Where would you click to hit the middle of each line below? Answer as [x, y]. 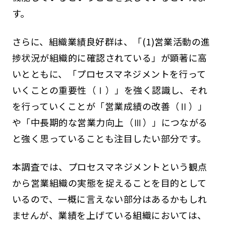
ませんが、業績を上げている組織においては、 [109, 215]
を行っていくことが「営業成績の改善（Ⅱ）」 [109, 106]
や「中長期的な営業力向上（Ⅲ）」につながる [110, 122]
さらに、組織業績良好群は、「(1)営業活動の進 [111, 41]
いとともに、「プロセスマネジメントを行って [109, 74]
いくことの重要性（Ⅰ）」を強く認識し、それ [110, 90]
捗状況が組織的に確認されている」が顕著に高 [109, 58]
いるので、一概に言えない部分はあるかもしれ [109, 199]
